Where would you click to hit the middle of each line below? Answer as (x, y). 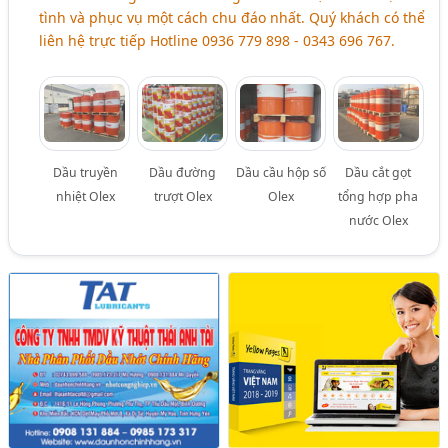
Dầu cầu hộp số (280, 173)
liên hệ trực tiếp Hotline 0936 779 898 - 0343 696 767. (217, 41)
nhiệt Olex (85, 197)
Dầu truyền (85, 173)
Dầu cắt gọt (378, 173)
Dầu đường (183, 173)
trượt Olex (182, 197)
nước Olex (378, 221)
